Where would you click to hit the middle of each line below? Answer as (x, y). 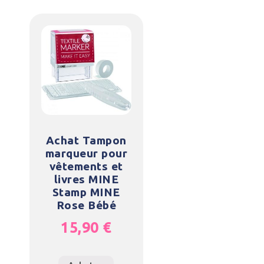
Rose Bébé (86, 205)
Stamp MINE (86, 192)
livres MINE (86, 179)
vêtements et (86, 166)
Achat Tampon (86, 140)
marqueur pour (86, 153)
